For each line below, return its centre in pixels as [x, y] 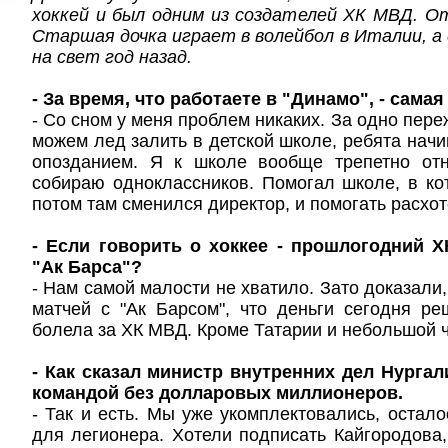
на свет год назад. [112, 57]
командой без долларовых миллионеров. [217, 393]
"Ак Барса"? [87, 267]
